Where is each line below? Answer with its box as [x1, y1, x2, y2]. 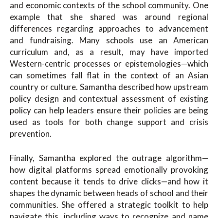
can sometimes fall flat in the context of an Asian [10, 70, 208, 81]
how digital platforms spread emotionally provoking [10, 164, 208, 175]
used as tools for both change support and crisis [10, 117, 208, 127]
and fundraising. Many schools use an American [10, 35, 208, 46]
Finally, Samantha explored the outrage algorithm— [10, 152, 208, 163]
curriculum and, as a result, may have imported [10, 47, 208, 57]
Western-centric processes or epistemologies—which [10, 58, 208, 69]
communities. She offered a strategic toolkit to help [10, 199, 208, 210]
